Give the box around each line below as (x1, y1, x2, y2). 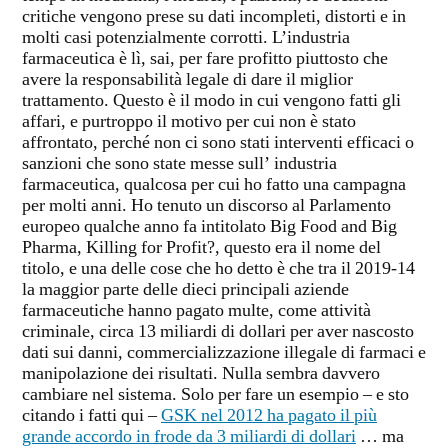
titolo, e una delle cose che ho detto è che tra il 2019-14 (22, 258, 415, 281)
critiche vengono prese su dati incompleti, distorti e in (22, 6, 406, 29)
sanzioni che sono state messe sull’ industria (22, 153, 337, 176)
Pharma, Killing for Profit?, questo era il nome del (22, 237, 381, 260)
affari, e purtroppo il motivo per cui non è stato (22, 111, 356, 134)
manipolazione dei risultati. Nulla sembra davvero (22, 363, 380, 386)
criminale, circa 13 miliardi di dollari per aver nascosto (22, 321, 414, 344)
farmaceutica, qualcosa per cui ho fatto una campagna (22, 174, 406, 197)
